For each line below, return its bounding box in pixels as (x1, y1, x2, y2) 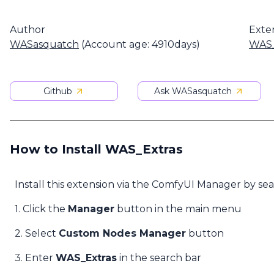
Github (43, 86, 72, 97)
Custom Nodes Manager (59, 228, 186, 239)
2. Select (15, 228, 59, 239)
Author (10, 24, 45, 35)
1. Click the (15, 203, 68, 215)
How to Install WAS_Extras (10, 142, 183, 157)
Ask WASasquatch (154, 86, 232, 97)
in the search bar (117, 252, 201, 264)
